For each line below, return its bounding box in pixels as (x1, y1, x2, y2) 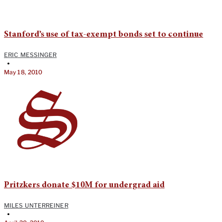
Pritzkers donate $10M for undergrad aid (4, 180, 165, 190)
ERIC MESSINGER (4, 51, 57, 58)
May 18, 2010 (4, 68, 43, 76)
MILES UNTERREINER (4, 201, 68, 209)
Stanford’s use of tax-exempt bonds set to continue (4, 30, 203, 39)
